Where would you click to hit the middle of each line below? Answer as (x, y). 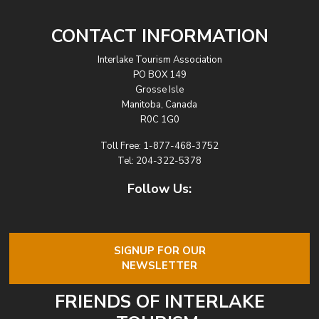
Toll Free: (122, 146)
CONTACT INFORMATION (159, 36)
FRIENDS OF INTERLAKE (159, 302)
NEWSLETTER (159, 265)
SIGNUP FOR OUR (159, 250)
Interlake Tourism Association (159, 59)
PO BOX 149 (159, 74)
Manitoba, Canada (159, 104)
